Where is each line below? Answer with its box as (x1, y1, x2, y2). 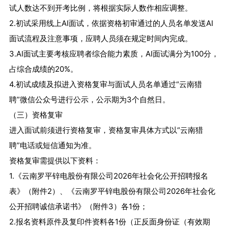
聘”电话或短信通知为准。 (9, 140, 96, 151)
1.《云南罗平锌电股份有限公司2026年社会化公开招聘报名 (9, 171, 208, 181)
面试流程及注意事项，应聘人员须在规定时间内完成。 (9, 34, 192, 44)
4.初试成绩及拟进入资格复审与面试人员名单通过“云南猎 (9, 79, 202, 90)
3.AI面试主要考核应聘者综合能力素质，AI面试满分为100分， (9, 49, 219, 59)
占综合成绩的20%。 (9, 64, 78, 74)
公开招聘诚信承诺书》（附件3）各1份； (9, 202, 148, 212)
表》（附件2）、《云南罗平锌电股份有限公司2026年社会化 (9, 186, 215, 196)
